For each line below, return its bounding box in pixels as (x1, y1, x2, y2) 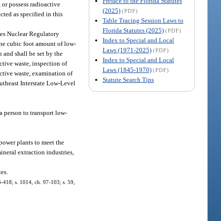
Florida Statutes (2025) (102, 26, 164, 34)
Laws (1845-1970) (102, 66, 151, 74)
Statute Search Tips (102, 75, 154, 83)
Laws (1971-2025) (102, 46, 151, 54)
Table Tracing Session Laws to (102, 16, 184, 24)
